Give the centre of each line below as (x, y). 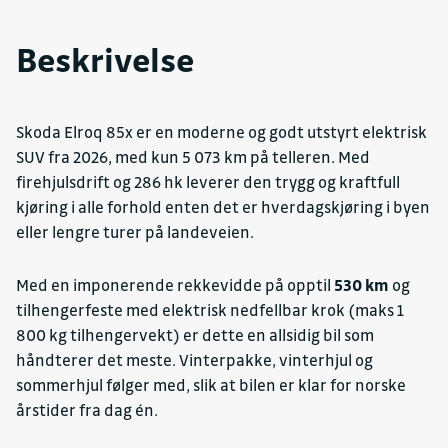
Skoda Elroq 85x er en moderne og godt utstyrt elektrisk (221, 132)
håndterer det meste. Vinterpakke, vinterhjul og (194, 360)
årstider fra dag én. (87, 410)
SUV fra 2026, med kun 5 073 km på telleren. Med (193, 157)
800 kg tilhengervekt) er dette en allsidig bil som (195, 335)
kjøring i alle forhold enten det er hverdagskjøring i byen (223, 207)
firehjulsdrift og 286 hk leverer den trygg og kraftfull (208, 182)
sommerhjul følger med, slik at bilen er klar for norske (211, 385)
